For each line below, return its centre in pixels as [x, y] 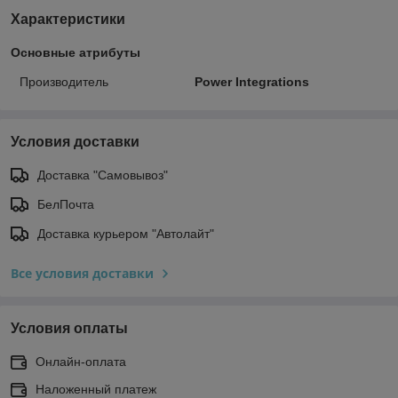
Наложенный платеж [96, 389]
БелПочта [66, 204]
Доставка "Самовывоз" [103, 175]
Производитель [64, 82]
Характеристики [68, 19]
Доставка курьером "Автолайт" [126, 234]
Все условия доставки [82, 273]
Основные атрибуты [76, 52]
